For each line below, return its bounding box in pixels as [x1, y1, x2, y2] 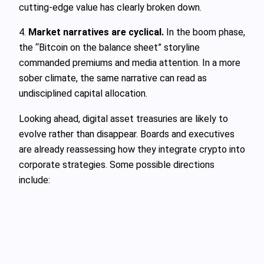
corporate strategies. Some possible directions [19, 159, 214, 170]
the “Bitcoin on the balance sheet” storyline [19, 42, 200, 54]
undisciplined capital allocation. [19, 88, 147, 100]
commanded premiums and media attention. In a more [19, 57, 240, 69]
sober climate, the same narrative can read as [19, 72, 207, 84]
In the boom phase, [164, 27, 245, 38]
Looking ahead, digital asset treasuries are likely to [19, 113, 228, 124]
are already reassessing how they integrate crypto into [19, 143, 245, 155]
